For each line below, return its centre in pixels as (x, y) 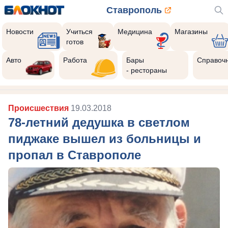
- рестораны (147, 70)
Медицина (135, 32)
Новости (20, 32)
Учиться (80, 32)
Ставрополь (134, 10)
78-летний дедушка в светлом (99, 122)
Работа (75, 60)
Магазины (191, 32)
